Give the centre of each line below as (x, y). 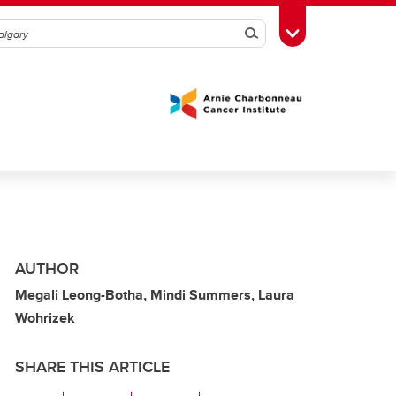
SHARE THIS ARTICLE (92, 367)
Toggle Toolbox (337, 32)
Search (275, 34)
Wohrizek (45, 318)
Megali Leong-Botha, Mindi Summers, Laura (155, 295)
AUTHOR (47, 269)
